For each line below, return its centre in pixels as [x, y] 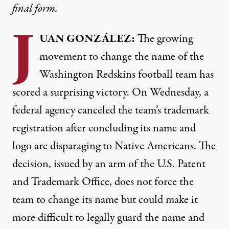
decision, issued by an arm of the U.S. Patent [109, 164]
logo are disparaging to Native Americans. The [114, 146]
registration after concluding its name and [104, 128]
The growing [164, 39]
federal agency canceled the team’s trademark [111, 110]
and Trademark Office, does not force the [103, 182]
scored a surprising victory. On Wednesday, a [110, 93]
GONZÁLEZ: [100, 39]
